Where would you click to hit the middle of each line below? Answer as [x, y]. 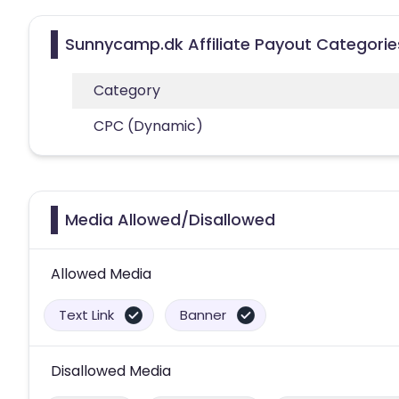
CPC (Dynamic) [148, 126]
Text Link [86, 314]
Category [127, 90]
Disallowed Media [111, 370]
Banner [203, 314]
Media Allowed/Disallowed [170, 219]
